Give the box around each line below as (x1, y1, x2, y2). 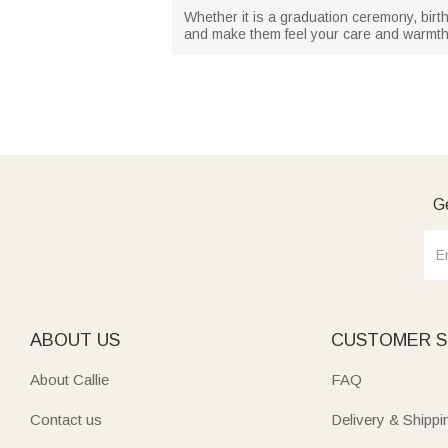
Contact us (30, 410, 102, 428)
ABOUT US (30, 329, 120, 350)
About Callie (30, 370, 109, 388)
